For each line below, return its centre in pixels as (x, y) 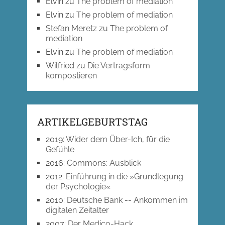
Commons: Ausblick (104, 163)
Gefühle (60, 150)
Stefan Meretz (71, 29)
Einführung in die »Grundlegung (124, 177)
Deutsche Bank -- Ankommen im (127, 200)
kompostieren (71, 76)
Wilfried (60, 66)
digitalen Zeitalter (77, 210)
